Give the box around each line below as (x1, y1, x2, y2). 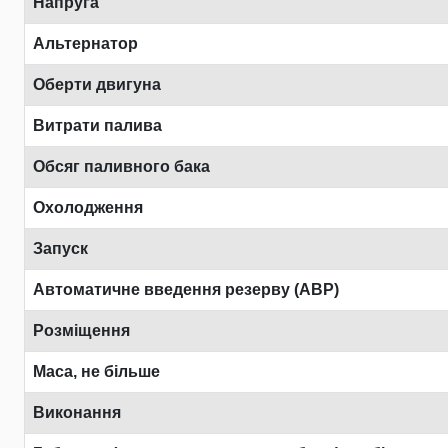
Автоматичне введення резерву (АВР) (33, 281, 339, 298)
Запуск (33, 240, 88, 257)
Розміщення (33, 322, 130, 339)
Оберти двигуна (33, 76, 161, 93)
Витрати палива (33, 117, 162, 134)
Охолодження (33, 199, 143, 216)
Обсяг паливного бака (33, 158, 210, 175)
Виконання (33, 404, 121, 421)
